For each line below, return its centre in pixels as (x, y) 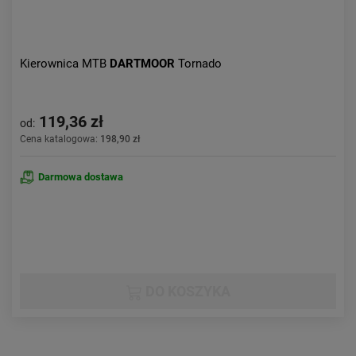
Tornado (200, 64)
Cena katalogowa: (60, 139)
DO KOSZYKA (186, 291)
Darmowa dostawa (81, 177)
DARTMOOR (144, 64)
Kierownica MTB (65, 64)
